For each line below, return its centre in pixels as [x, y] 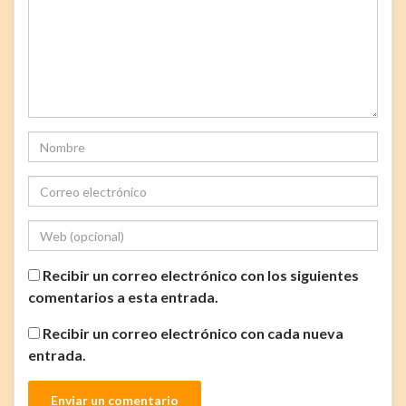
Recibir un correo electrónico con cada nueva [193, 333]
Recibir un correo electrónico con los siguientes [201, 275]
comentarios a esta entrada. [123, 297]
